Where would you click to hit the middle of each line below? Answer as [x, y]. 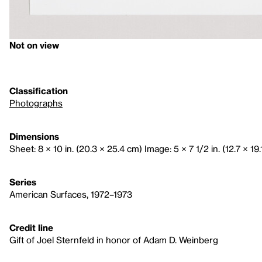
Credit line [31, 227]
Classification [39, 91]
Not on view [34, 45]
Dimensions [34, 136]
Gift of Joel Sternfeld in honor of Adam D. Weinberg [114, 240]
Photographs [36, 103]
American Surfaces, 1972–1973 [71, 194]
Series [23, 182]
